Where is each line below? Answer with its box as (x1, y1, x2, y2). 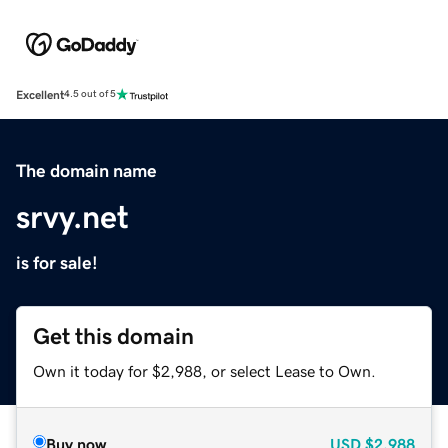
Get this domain (33, 324, 194, 348)
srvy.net (16, 200, 129, 233)
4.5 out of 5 (64, 89, 116, 100)
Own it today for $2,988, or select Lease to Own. (33, 362, 376, 379)
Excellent (16, 88, 64, 101)
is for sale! (16, 253, 98, 272)
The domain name (16, 161, 157, 180)
